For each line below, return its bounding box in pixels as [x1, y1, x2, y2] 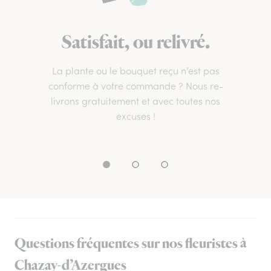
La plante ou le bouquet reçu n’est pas [51, 65, 220, 77]
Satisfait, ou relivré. [61, 30, 210, 56]
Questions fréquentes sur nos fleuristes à [15, 234, 247, 254]
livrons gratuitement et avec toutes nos [51, 95, 220, 108]
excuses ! [116, 110, 155, 123]
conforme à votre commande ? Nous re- [48, 80, 223, 93]
